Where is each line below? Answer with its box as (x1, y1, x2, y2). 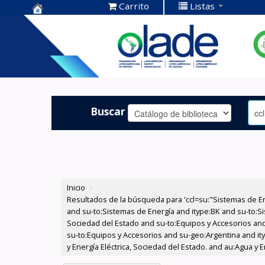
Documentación (32, 34, 120, 50)
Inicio (67, 182, 86, 193)
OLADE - (32, 52, 77, 68)
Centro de (32, 15, 87, 31)
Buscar (91, 104, 126, 118)
